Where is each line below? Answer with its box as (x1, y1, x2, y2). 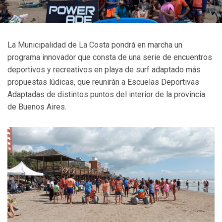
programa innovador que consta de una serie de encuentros (7, 53, 212, 62)
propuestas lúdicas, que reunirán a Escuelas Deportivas (7, 77, 199, 87)
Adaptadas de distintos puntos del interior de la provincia (7, 90, 205, 100)
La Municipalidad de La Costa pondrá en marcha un (7, 40, 182, 50)
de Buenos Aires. (7, 102, 66, 112)
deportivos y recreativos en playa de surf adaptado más (7, 65, 201, 75)
